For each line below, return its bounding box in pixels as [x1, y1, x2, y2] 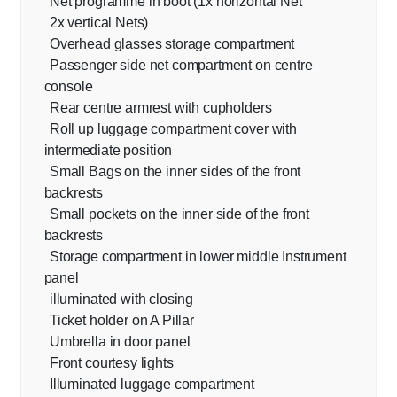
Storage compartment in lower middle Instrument [49, 249, 346, 265]
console [43, 79, 93, 95]
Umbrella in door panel [49, 334, 191, 350]
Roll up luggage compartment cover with [49, 121, 297, 137]
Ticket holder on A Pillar [49, 313, 194, 329]
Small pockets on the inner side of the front [49, 206, 309, 222]
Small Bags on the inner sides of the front [49, 164, 301, 180]
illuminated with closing [49, 292, 194, 307]
